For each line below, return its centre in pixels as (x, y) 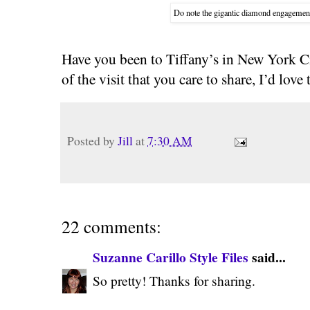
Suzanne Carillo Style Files (171, 257)
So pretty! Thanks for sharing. (174, 280)
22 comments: (111, 226)
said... (267, 257)
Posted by (92, 140)
